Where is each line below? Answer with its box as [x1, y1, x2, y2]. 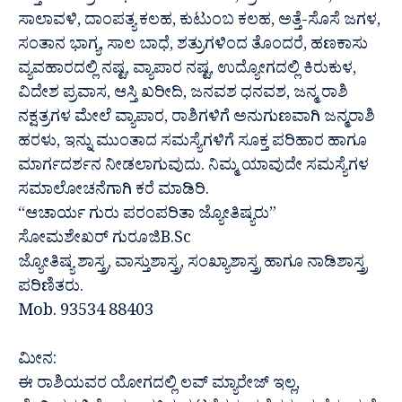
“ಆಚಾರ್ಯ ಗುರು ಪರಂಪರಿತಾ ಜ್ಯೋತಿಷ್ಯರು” [18, 203, 276, 230]
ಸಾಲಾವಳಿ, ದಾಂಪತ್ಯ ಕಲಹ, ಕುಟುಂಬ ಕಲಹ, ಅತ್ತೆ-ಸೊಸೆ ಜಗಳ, [18, 9, 380, 36]
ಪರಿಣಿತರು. [18, 275, 83, 302]
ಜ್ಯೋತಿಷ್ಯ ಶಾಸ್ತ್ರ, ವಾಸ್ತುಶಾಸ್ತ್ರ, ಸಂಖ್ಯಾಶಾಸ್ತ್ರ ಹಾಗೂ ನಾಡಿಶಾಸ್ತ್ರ [18, 251, 367, 278]
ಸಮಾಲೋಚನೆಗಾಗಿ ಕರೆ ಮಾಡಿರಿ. [18, 179, 209, 205]
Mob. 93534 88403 [18, 300, 153, 327]
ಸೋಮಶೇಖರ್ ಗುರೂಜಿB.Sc [18, 227, 191, 254]
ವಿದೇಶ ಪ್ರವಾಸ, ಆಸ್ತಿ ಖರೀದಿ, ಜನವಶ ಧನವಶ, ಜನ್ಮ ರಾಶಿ [18, 82, 348, 109]
